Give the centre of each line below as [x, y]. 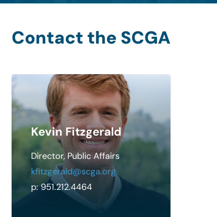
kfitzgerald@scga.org [73, 171]
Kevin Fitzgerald [76, 131]
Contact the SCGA [91, 37]
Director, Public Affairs [75, 156]
